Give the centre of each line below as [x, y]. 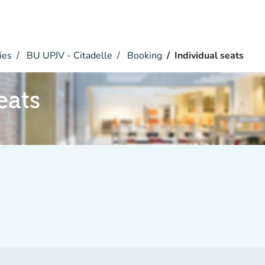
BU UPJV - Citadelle [68, 56]
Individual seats [209, 56]
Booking [143, 56]
